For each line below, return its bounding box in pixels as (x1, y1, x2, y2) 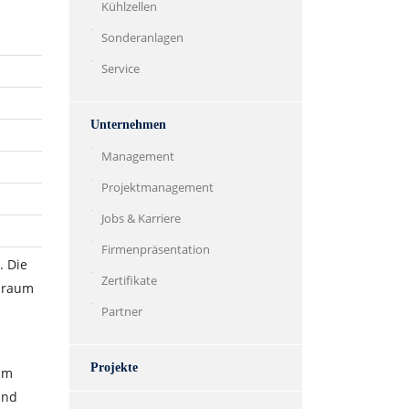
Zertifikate (101, 272, 157, 288)
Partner (101, 303, 142, 320)
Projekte (90, 361, 138, 374)
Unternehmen (90, 118, 166, 131)
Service (101, 60, 140, 77)
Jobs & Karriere (101, 210, 181, 226)
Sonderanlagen (101, 29, 184, 46)
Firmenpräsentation (101, 241, 210, 257)
